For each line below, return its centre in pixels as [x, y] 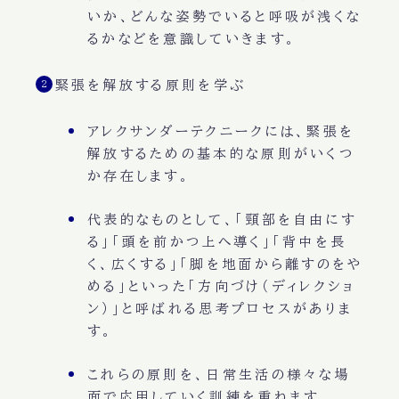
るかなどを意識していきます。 [192, 39]
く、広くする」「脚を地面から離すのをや [225, 265]
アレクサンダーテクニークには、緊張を [221, 132]
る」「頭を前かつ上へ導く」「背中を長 [217, 242]
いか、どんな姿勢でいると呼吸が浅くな [224, 17]
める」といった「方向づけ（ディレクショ [221, 287]
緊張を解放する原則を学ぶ [151, 85]
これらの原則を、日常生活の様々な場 [219, 375]
